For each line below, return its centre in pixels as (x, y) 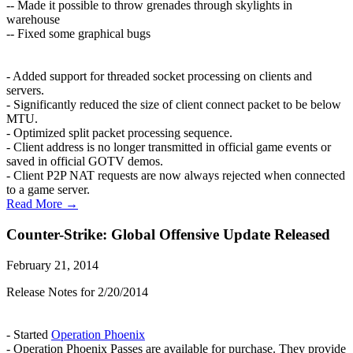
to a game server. (48, 190)
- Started (29, 334)
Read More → (42, 204)
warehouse (33, 20)
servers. (25, 91)
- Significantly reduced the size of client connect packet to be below (174, 105)
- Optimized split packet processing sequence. (119, 133)
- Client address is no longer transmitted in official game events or (169, 147)
